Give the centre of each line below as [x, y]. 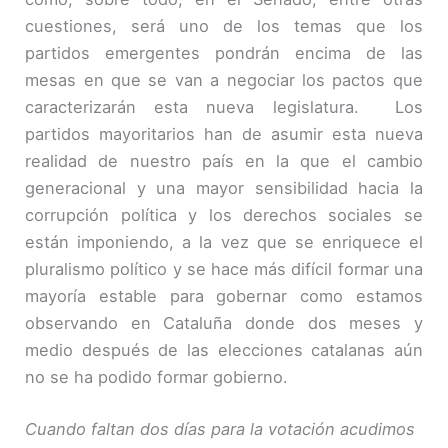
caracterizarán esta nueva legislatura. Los [224, 107]
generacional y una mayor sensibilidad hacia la [224, 188]
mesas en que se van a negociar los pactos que [224, 80]
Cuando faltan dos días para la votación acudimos [220, 428]
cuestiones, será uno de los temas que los [224, 26]
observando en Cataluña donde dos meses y [224, 323]
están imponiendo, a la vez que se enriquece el [224, 242]
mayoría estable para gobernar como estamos [224, 296]
